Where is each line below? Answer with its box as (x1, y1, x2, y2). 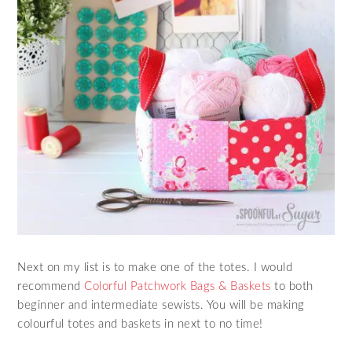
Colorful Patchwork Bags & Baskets (84, 280, 271, 293)
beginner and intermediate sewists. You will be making (17, 299, 305, 312)
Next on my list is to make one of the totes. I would (17, 262, 293, 274)
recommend (17, 280, 85, 293)
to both (270, 280, 313, 293)
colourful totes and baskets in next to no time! (17, 318, 263, 331)
